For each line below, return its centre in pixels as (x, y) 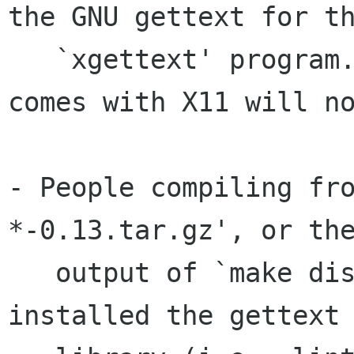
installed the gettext (174, 316)
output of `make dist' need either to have (32, 273)
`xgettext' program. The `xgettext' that (32, 60)
